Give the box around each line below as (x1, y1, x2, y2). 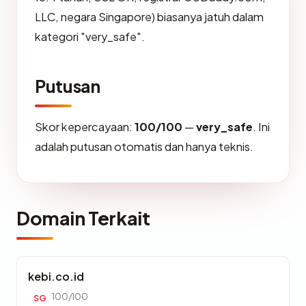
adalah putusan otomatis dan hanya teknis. (35, 139, 253, 154)
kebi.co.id (28, 269, 84, 283)
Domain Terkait (16, 206, 150, 229)
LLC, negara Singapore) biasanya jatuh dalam (35, 10, 264, 24)
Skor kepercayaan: (35, 120, 135, 134)
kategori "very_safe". (35, 29, 145, 44)
